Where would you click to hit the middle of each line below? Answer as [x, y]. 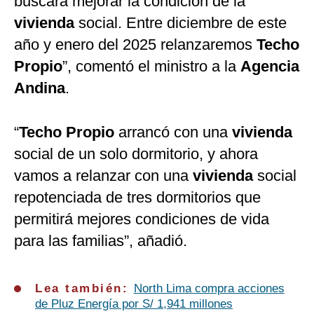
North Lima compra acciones [209, 289]
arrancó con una [173, 132]
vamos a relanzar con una [103, 176]
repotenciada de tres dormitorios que [137, 198]
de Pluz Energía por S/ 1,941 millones [134, 304]
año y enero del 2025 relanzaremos [135, 45]
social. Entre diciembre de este [183, 23]
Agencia [270, 67]
